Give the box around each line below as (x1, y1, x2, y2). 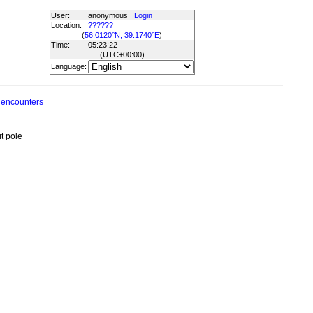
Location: (50, 21, 82, 29)
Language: (50, 62, 87, 71)
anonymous (87, 11, 134, 20)
